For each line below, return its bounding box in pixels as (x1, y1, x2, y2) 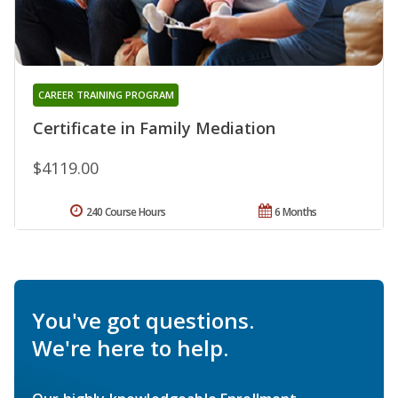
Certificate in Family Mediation (33, 116, 275, 139)
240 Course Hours (85, 203, 166, 219)
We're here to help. (32, 332, 228, 362)
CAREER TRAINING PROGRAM (37, 87, 174, 101)
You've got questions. (32, 305, 254, 335)
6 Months (275, 203, 317, 219)
